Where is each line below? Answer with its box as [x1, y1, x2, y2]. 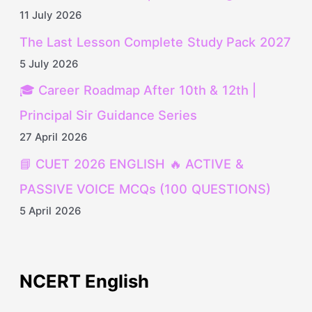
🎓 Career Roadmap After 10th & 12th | [19, 82, 257, 98]
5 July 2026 [19, 57, 78, 70]
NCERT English [19, 270, 150, 292]
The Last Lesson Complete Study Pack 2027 [19, 33, 291, 49]
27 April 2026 [19, 131, 87, 144]
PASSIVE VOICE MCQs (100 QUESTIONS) [19, 181, 271, 197]
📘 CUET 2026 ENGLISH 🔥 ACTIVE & [19, 156, 244, 172]
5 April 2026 [19, 205, 81, 218]
